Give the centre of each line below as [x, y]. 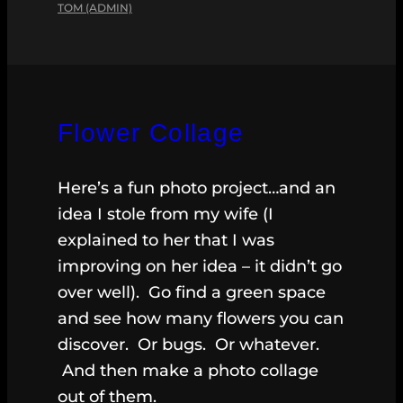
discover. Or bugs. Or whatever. [188, 345]
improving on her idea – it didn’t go [200, 267]
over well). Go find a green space [192, 293]
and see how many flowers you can [201, 319]
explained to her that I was [166, 241]
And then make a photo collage [188, 371]
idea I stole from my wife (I [166, 215]
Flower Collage [151, 133]
